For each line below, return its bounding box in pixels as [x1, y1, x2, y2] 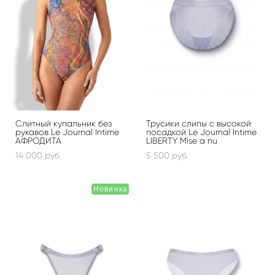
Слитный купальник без [15, 118, 112, 129]
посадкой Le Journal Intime [146, 126, 257, 137]
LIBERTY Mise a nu [146, 135, 217, 146]
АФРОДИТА [15, 135, 61, 146]
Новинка [93, 184, 128, 193]
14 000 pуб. [15, 150, 61, 161]
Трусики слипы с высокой [146, 118, 251, 129]
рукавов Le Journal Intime [15, 126, 119, 137]
